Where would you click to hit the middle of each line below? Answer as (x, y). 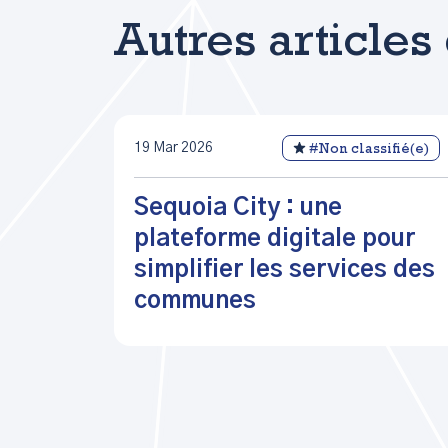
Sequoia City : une (238, 208)
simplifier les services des (284, 270)
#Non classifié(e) (369, 150)
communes (195, 301)
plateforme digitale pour (274, 239)
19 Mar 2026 (173, 147)
